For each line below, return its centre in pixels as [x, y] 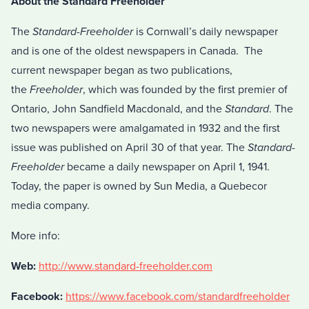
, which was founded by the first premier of [185, 90]
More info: [36, 236]
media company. [50, 206]
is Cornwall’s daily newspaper [206, 32]
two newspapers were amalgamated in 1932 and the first [146, 129]
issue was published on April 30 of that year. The [129, 148]
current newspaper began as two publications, [122, 71]
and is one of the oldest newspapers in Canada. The [137, 51]
